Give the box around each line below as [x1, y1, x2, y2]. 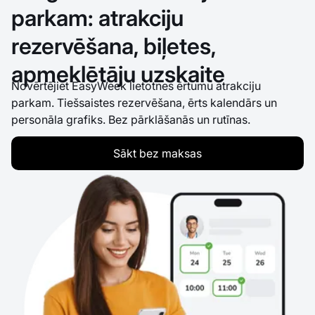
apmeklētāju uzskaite [11, 60, 225, 88]
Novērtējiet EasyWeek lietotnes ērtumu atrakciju [11, 78, 261, 93]
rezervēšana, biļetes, [11, 32, 216, 60]
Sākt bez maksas [113, 146, 202, 160]
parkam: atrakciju [11, 4, 184, 32]
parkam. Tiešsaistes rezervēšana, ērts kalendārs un [11, 95, 277, 110]
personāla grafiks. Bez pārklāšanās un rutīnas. [11, 112, 250, 127]
